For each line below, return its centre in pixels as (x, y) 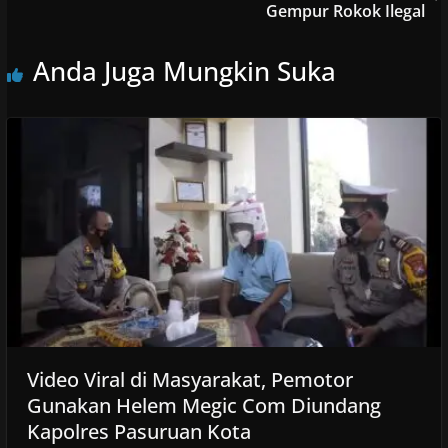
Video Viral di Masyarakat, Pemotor (189, 379)
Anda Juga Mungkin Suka (184, 71)
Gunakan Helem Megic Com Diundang (203, 405)
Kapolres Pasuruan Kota (138, 431)
